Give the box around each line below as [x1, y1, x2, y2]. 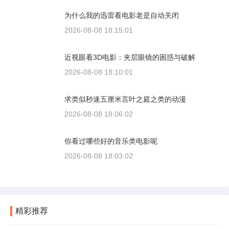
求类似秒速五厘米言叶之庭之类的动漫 [64, 95, 186, 104]
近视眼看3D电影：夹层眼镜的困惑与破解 [64, 53, 195, 62]
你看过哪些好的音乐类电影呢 [64, 137, 157, 146]
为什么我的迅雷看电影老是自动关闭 [64, 11, 179, 20]
